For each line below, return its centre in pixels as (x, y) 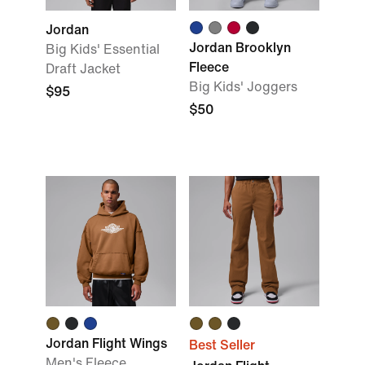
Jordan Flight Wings (106, 343)
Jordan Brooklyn (240, 48)
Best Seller (222, 345)
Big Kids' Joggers (243, 87)
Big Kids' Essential (103, 49)
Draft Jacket (83, 69)
